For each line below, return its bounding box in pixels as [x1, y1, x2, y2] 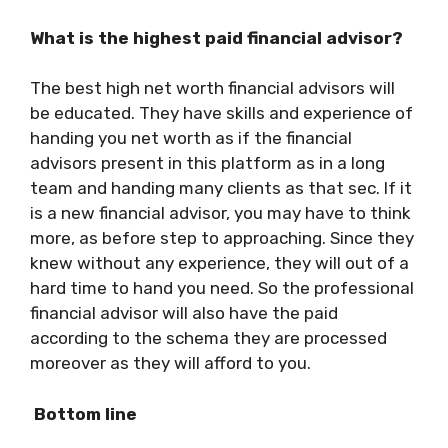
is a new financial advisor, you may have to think [30, 203, 411, 223]
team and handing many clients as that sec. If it [30, 178, 412, 198]
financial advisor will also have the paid [30, 303, 338, 323]
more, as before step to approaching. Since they [30, 228, 414, 248]
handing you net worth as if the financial [30, 128, 352, 148]
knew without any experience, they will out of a [30, 253, 409, 273]
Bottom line [30, 403, 137, 424]
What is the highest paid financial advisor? [30, 27, 403, 48]
